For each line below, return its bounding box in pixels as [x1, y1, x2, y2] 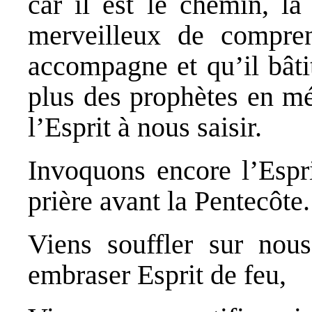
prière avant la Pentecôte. [28, 185, 310, 217]
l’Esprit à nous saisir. [28, 111, 262, 143]
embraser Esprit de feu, [28, 258, 286, 290]
